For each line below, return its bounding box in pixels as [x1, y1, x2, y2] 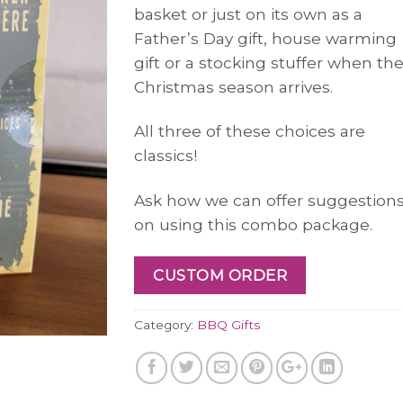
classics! [134, 146, 197, 166]
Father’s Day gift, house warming [134, 28, 397, 48]
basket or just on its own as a [134, 4, 363, 23]
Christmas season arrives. [134, 76, 333, 96]
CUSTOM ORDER [153, 266, 288, 285]
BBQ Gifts [197, 318, 261, 333]
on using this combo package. [134, 214, 372, 234]
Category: [134, 318, 197, 333]
